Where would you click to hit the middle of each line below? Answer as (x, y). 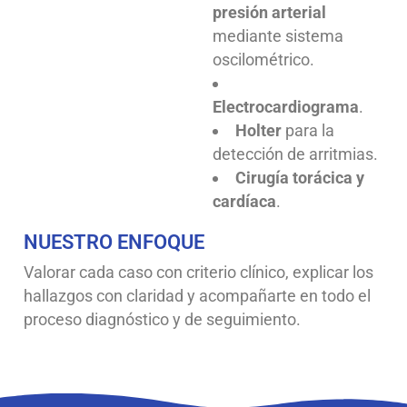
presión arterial (269, 12)
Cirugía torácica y (300, 177)
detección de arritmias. (295, 154)
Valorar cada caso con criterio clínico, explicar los (199, 272)
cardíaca (244, 201)
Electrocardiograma (286, 106)
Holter (258, 130)
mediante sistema (278, 35)
